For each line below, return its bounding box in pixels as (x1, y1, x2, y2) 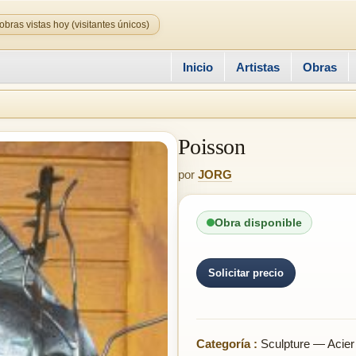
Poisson (178, 134, 246, 159)
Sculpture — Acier (257, 337, 354, 350)
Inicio (183, 60, 213, 74)
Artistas (236, 60, 280, 74)
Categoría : (196, 337, 257, 350)
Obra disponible (215, 216, 302, 229)
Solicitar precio (208, 266, 284, 279)
